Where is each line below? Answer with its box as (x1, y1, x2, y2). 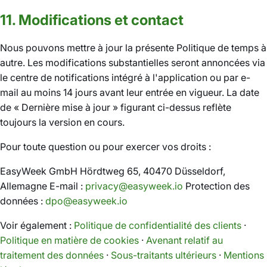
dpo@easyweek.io (45, 195, 128, 207)
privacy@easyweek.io (85, 180, 183, 192)
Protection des (183, 180, 250, 192)
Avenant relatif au (146, 234, 223, 246)
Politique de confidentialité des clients (74, 219, 241, 231)
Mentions (223, 249, 264, 261)
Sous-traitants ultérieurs (111, 249, 216, 261)
